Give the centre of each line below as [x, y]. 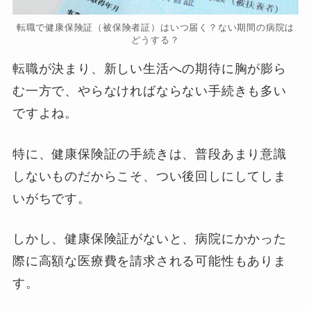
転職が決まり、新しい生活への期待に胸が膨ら [149, 68]
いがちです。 [51, 198]
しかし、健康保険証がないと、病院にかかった [149, 239]
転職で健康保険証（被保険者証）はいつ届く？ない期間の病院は [155, 27]
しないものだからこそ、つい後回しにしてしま [149, 176]
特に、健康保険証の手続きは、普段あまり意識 [149, 154]
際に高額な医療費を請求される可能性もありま [149, 261]
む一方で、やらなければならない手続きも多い [149, 91]
